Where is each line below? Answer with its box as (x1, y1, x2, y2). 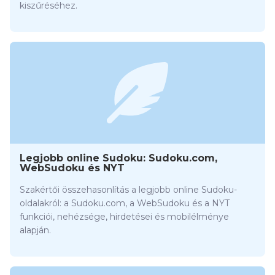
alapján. (20, 224, 51, 236)
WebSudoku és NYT (20, 161, 125, 174)
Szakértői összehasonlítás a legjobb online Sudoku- (20, 184, 237, 195)
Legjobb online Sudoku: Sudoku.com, (20, 152, 217, 164)
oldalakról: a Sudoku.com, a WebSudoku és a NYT (20, 197, 230, 209)
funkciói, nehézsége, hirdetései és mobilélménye (20, 211, 229, 222)
